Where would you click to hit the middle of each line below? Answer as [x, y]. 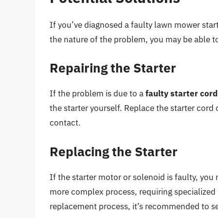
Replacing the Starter [114, 151]
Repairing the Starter [113, 68]
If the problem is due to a [98, 94]
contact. [65, 123]
